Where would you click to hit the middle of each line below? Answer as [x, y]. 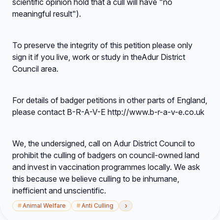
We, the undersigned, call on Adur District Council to [104, 143]
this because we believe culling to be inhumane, [96, 179]
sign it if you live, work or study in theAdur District [99, 57]
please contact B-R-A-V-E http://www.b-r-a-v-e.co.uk [108, 112]
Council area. [35, 69]
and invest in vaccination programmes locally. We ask [106, 167]
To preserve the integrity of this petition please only [102, 45]
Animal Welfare [44, 206]
